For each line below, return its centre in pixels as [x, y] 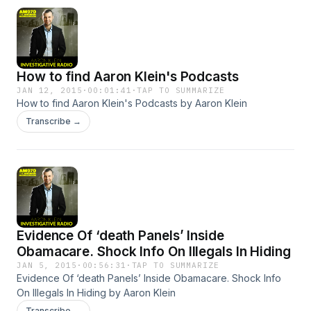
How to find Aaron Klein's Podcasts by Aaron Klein [132, 103]
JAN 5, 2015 [47, 265]
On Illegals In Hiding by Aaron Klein [96, 293]
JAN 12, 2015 [50, 90]
